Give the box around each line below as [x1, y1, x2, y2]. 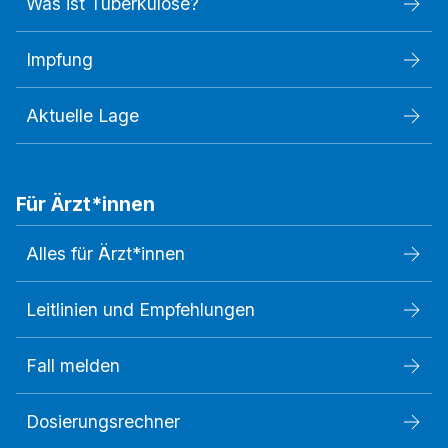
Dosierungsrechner [26, 411, 180, 433]
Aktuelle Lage [26, 105, 139, 127]
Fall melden [26, 355, 120, 377]
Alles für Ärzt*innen [26, 243, 185, 265]
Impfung [26, 49, 93, 71]
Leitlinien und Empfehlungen [26, 299, 255, 321]
